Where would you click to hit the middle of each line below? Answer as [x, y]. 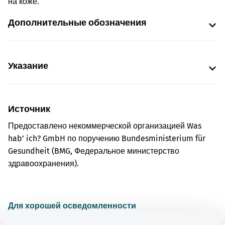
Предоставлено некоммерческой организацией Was [105, 126]
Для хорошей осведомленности [72, 206]
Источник [29, 109]
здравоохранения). [43, 163]
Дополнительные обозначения [77, 23]
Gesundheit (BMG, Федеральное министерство [94, 151]
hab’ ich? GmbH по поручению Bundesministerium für [107, 138]
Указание [28, 66]
